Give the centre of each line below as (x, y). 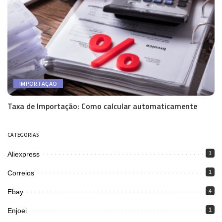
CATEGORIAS (23, 135)
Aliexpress (24, 154)
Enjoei (17, 210)
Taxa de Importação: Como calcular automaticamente (102, 106)
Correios (21, 173)
